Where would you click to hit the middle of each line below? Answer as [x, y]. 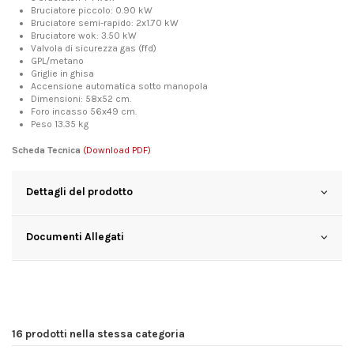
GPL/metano [57, 61]
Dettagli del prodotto [79, 192]
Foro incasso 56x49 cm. [84, 112]
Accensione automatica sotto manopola [119, 87]
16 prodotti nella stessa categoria [98, 334]
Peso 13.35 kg [60, 124]
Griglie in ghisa [62, 74]
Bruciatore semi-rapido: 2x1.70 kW [105, 23]
